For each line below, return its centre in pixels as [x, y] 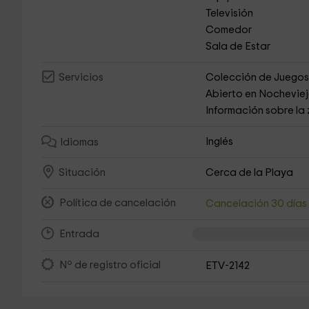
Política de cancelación [117, 203]
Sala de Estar [238, 47]
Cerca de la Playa [250, 173]
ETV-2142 [228, 266]
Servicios [81, 78]
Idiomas [79, 143]
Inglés [220, 142]
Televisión [230, 13]
